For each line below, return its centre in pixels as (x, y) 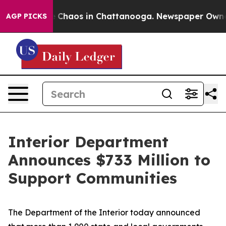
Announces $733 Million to (109, 160)
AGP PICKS (26, 16)
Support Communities (93, 178)
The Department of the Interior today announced (104, 212)
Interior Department (88, 142)
